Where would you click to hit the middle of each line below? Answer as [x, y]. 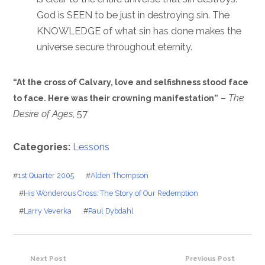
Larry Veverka [48, 211]
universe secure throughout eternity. [115, 47]
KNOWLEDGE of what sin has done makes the [139, 31]
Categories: [43, 147]
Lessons [91, 147]
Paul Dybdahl [111, 211]
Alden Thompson [120, 175]
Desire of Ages [43, 114]
